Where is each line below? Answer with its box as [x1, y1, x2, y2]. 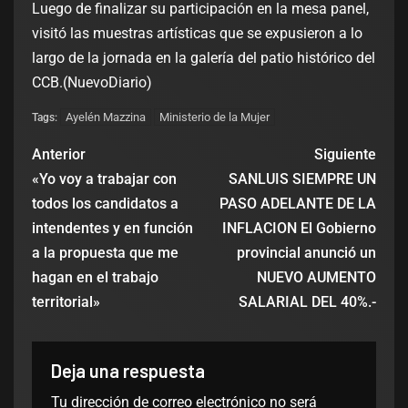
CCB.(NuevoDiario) [32, 74, 152, 92]
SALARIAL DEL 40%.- [239, 293, 376, 311]
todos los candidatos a [32, 195, 178, 213]
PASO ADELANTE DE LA [219, 195, 376, 213]
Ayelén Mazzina [66, 110, 146, 125]
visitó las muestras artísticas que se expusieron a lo [32, 25, 362, 43]
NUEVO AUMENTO [257, 269, 376, 287]
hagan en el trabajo [32, 269, 158, 287]
